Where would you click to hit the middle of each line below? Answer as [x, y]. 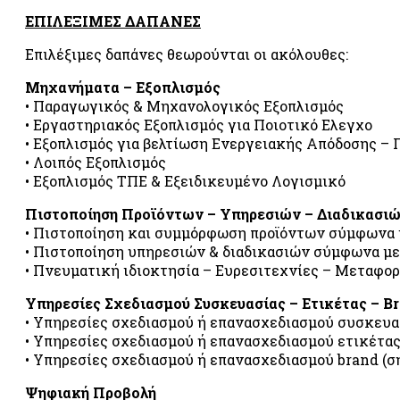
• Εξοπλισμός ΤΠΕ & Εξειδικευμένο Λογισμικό [185, 180]
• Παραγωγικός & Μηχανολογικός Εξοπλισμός [184, 105]
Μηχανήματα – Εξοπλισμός [123, 87]
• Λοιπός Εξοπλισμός [96, 162]
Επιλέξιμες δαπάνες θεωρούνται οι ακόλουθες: [187, 54]
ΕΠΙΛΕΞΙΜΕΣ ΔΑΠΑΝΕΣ [113, 21]
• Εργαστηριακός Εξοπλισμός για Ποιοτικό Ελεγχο [199, 124]
